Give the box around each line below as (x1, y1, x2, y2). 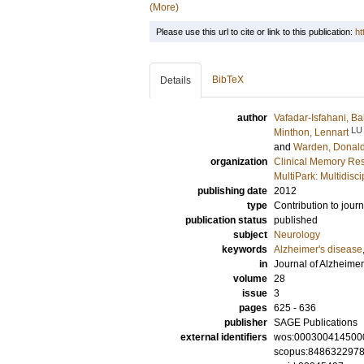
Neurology (274, 229, 320, 240)
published (274, 214, 318, 226)
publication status (185, 214, 267, 226)
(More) (149, 2, 179, 13)
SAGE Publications (274, 317, 357, 328)
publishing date (197, 185, 267, 197)
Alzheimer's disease (274, 244, 362, 255)
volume (233, 273, 267, 284)
